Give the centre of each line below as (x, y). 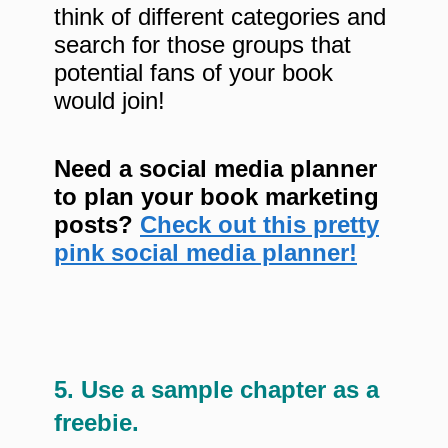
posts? (97, 225)
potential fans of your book (193, 73)
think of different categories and (220, 17)
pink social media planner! (205, 253)
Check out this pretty (259, 225)
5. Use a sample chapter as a (216, 390)
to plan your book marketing (216, 197)
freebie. (96, 423)
